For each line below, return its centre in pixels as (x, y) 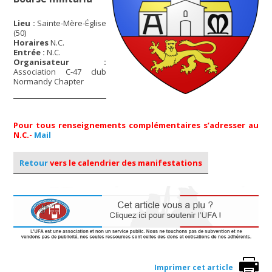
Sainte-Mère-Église (70, 23)
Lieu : (24, 23)
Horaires (32, 43)
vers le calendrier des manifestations (125, 162)
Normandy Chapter (49, 82)
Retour (34, 162)
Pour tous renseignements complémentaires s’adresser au (136, 125)
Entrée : (30, 53)
